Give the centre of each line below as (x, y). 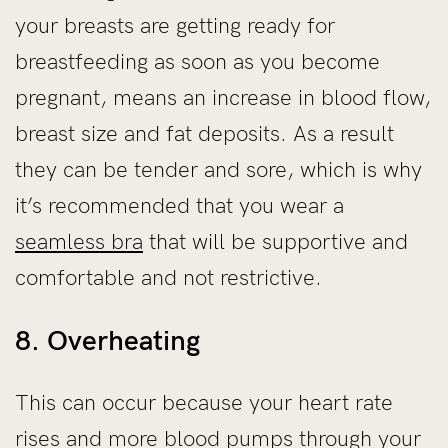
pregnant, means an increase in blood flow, (223, 97)
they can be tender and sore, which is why (218, 169)
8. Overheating (107, 340)
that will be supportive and (275, 241)
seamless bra (79, 241)
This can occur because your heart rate (204, 402)
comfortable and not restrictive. (168, 277)
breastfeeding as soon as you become (197, 61)
